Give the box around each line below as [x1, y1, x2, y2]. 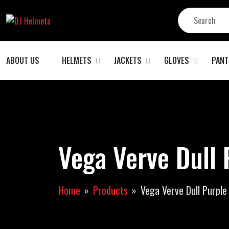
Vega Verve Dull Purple [141, 182, 227, 198]
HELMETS [62, 54, 91, 66]
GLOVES [164, 54, 189, 66]
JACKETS [114, 54, 142, 66]
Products [93, 182, 128, 198]
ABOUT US [6, 54, 39, 66]
